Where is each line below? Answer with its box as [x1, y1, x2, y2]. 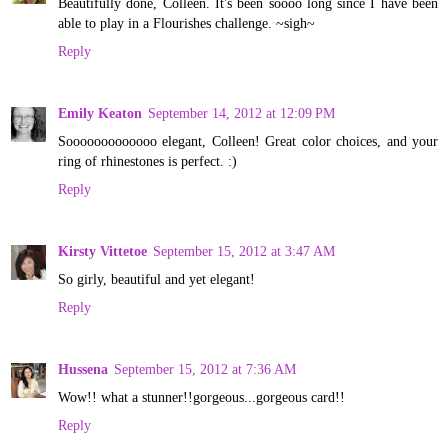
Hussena [58, 360, 108, 377]
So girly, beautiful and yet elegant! [58, 270, 255, 287]
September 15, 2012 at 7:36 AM [114, 360, 296, 377]
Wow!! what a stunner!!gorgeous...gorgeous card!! [58, 388, 345, 405]
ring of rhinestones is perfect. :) [58, 152, 237, 169]
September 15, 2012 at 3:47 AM [153, 242, 335, 259]
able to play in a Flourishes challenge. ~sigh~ [58, 14, 315, 31]
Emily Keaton [58, 104, 142, 121]
